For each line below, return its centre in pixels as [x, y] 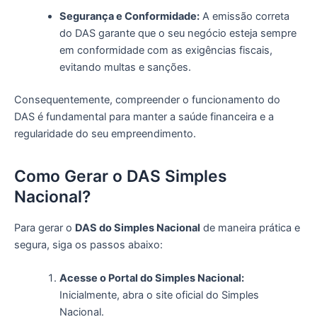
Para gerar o [45, 228]
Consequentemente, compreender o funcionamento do [147, 100]
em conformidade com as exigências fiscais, [166, 51]
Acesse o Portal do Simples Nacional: [151, 278]
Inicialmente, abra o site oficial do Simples [159, 295]
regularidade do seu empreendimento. [105, 134]
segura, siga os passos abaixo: [88, 245]
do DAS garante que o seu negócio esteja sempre [178, 34]
